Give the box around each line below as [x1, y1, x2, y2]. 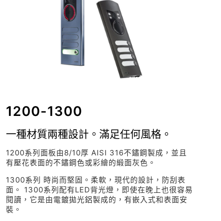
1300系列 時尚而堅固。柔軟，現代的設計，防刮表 [5, 175, 185, 184]
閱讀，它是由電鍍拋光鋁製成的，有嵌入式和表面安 [5, 194, 187, 204]
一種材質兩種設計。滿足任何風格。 [5, 127, 172, 140]
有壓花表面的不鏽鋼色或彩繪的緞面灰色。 [5, 157, 156, 167]
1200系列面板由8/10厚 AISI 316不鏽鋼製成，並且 [5, 147, 187, 157]
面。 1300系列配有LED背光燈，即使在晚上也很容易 [5, 184, 193, 194]
